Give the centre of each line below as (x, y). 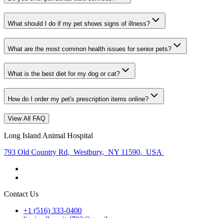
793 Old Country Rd (36, 152)
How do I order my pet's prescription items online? (78, 99)
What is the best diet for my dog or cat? (64, 74)
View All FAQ (27, 118)
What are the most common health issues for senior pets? (90, 49)
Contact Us (21, 194)
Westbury (87, 152)
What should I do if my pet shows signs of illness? (79, 24)
